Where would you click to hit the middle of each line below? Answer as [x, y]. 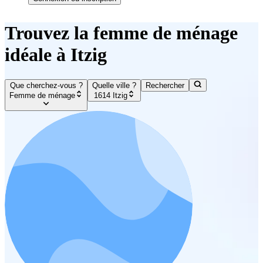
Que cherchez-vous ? [46, 86]
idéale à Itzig [56, 55]
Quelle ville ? [114, 86]
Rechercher [165, 86]
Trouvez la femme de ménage [121, 33]
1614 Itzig [110, 95]
